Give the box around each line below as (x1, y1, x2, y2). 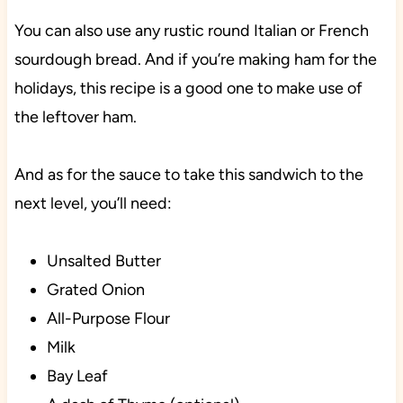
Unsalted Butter (46, 251, 161, 272)
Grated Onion (46, 280, 145, 300)
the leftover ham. (13, 107, 137, 128)
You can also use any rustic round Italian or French (13, 21, 369, 41)
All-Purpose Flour (46, 309, 170, 329)
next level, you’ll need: (13, 193, 172, 214)
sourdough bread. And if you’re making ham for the (13, 49, 377, 70)
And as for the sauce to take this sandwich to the (13, 165, 363, 185)
